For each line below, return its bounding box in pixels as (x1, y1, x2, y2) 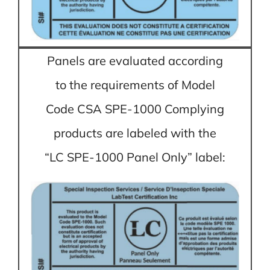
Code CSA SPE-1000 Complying (46, 101, 224, 116)
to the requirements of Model (55, 77, 215, 92)
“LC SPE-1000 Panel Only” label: (45, 149, 225, 165)
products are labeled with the (54, 125, 216, 140)
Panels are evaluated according (47, 52, 223, 68)
